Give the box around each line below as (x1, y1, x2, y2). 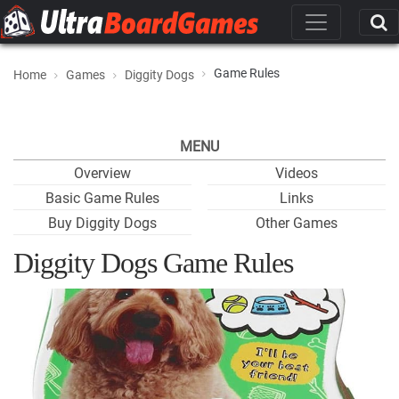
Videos (275, 165, 318, 182)
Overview (74, 165, 131, 182)
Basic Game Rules (45, 190, 159, 207)
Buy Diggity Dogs (48, 215, 157, 232)
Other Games (256, 215, 338, 232)
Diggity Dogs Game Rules (13, 247, 293, 279)
